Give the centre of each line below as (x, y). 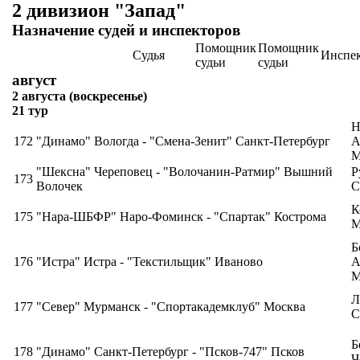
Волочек (59, 186)
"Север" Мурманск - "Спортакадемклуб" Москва (171, 307)
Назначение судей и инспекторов (126, 30)
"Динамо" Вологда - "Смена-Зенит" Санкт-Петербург (183, 141)
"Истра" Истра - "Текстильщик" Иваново (149, 262)
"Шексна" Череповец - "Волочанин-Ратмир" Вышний (184, 172)
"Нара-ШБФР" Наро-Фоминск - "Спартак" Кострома (181, 217)
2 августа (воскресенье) (80, 96)
